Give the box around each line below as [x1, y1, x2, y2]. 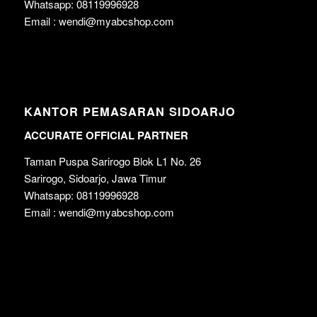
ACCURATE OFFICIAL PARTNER [23, 127, 188, 144]
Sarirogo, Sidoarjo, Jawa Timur [23, 170, 166, 185]
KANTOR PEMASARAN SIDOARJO [23, 103, 236, 120]
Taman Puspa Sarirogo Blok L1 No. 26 [23, 153, 201, 168]
